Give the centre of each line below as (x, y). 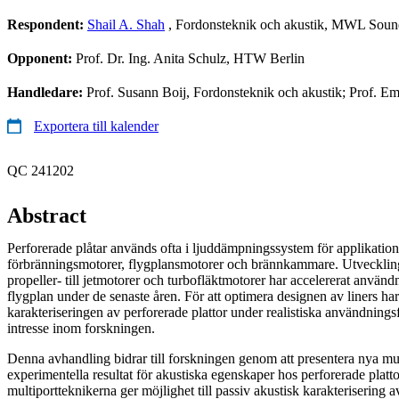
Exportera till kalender (96, 126)
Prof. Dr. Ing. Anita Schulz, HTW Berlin (190, 58)
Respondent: (47, 24)
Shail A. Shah (126, 24)
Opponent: (41, 58)
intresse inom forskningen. (81, 328)
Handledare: (47, 92)
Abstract (47, 215)
